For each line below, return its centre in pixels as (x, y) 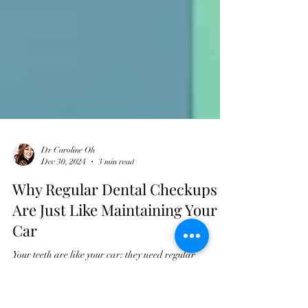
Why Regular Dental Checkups (115, 251)
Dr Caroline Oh (68, 212)
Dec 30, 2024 (64, 223)
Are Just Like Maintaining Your (115, 272)
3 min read (116, 223)
